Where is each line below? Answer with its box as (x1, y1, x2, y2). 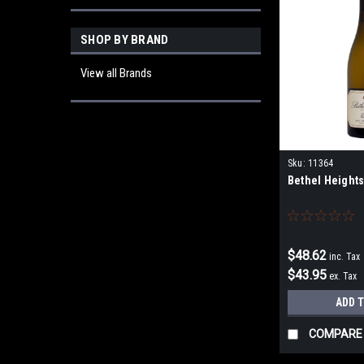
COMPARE (308, 327, 362, 341)
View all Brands (80, 66, 152, 80)
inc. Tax (328, 251, 360, 263)
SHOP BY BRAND (80, 32, 169, 47)
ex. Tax (328, 271, 357, 283)
